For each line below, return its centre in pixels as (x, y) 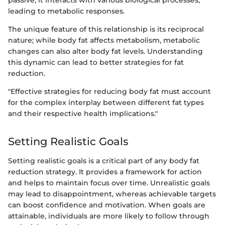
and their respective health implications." (83, 114)
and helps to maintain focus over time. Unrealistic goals (109, 183)
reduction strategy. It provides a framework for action (105, 172)
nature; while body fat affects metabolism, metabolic (104, 40)
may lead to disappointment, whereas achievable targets (112, 194)
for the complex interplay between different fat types (106, 103)
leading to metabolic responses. (66, 11)
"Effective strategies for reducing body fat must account (109, 92)
